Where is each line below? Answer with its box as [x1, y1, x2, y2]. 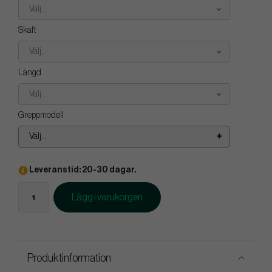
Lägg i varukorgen [72, 192, 143, 203]
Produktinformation [27, 253, 111, 264]
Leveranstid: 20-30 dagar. [28, 166, 136, 175]
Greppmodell [18, 111, 64, 120]
